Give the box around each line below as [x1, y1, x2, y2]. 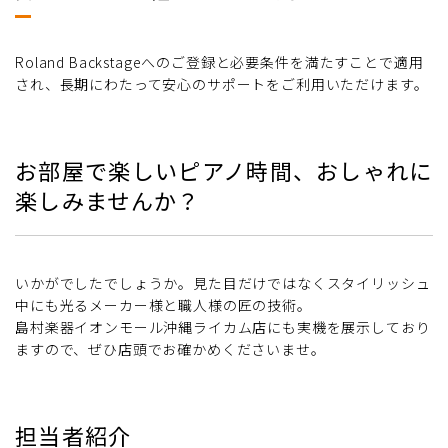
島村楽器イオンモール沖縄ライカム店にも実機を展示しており [15, 317, 431, 338]
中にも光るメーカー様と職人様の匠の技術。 [15, 295, 312, 316]
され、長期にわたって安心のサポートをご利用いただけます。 [15, 74, 429, 95]
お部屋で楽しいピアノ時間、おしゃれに [15, 154, 433, 187]
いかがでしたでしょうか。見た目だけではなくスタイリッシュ [15, 273, 431, 294]
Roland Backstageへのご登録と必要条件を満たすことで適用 [15, 52, 424, 73]
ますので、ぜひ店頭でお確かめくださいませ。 [15, 339, 326, 360]
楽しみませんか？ [15, 184, 201, 217]
